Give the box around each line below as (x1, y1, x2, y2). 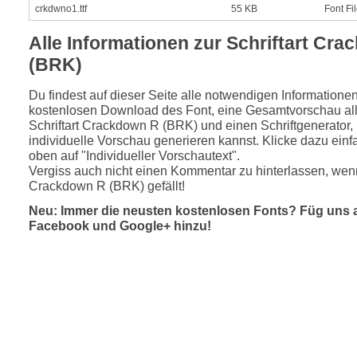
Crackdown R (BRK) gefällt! (29, 178, 185, 193)
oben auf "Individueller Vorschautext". (29, 147, 240, 163)
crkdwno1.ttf (35, 2, 87, 14)
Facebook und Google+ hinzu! (29, 218, 211, 233)
